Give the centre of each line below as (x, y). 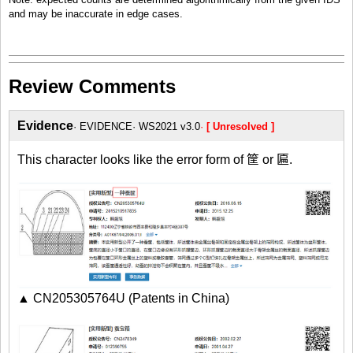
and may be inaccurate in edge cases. (96, 13)
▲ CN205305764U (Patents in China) (123, 298)
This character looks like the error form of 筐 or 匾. (155, 159)
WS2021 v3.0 (169, 126)
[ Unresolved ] (240, 126)
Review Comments (92, 86)
